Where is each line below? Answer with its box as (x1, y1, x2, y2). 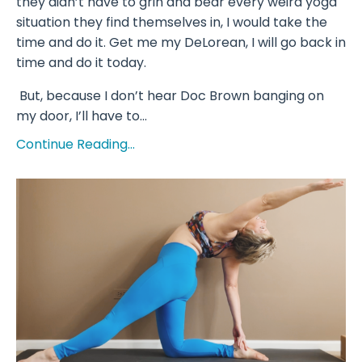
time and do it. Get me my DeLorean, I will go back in (16, 33, 346, 53)
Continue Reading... (16, 135, 135, 154)
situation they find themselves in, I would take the (16, 13, 327, 32)
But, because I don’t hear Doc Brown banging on (16, 86, 324, 106)
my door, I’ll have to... (16, 107, 147, 126)
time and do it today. (16, 53, 146, 73)
